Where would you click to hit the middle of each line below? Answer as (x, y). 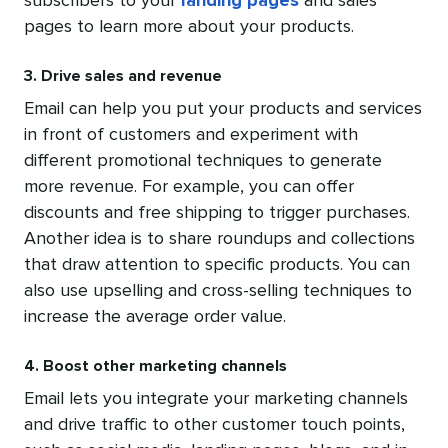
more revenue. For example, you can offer (189, 187)
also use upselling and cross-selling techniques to (218, 291)
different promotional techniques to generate (203, 161)
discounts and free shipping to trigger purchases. (217, 213)
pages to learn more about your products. (189, 27)
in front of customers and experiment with (191, 135)
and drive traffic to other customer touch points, (214, 425)
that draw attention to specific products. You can (217, 265)
